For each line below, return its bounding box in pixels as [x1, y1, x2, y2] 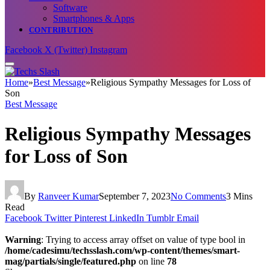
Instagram [90, 45, 127, 55]
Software [53, 2, 87, 13]
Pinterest [74, 212, 107, 223]
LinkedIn [109, 212, 144, 223]
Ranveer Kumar [38, 190, 99, 201]
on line [136, 256, 167, 266]
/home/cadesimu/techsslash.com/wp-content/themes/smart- [5, 245, 240, 256]
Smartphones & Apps [53, 13, 134, 24]
